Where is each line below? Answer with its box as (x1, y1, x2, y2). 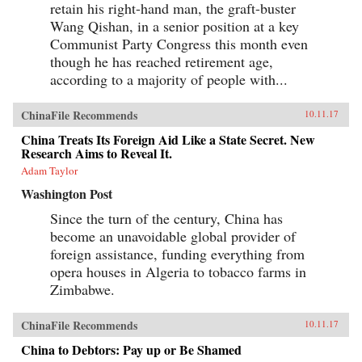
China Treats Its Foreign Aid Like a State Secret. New (21, 129, 315, 149)
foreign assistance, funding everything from (50, 243, 305, 263)
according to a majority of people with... (50, 69, 288, 89)
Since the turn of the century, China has (50, 208, 283, 228)
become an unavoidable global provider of (50, 225, 296, 246)
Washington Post (21, 183, 112, 203)
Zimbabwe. (50, 279, 115, 299)
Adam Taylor (21, 162, 78, 178)
